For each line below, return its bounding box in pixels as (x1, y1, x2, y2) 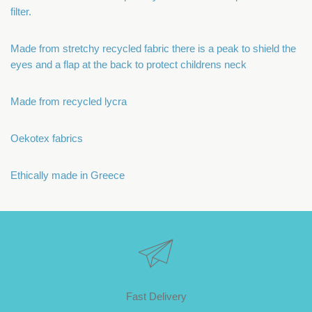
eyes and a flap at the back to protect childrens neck (10, 58, 247, 70)
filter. (10, 5, 31, 17)
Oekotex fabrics (10, 132, 83, 144)
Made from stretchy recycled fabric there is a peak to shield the (10, 42, 296, 54)
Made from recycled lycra (10, 95, 127, 107)
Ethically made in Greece (10, 169, 125, 181)
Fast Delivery (125, 290, 187, 302)
